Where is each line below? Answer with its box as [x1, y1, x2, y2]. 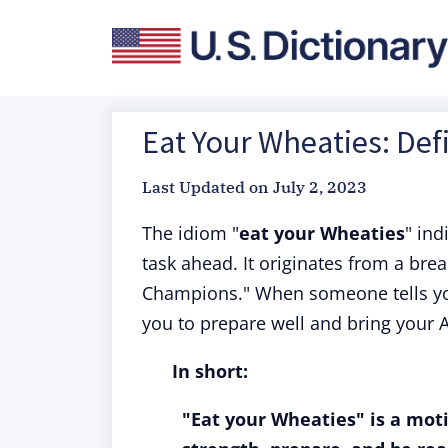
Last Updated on [142, 177, 268, 197]
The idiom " [142, 221, 239, 245]
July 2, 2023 [273, 177, 367, 197]
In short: [172, 359, 248, 383]
